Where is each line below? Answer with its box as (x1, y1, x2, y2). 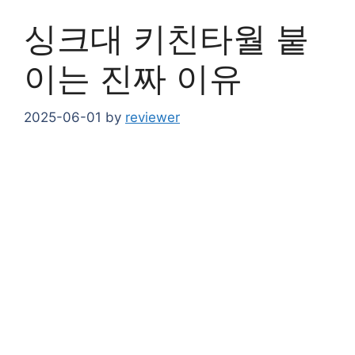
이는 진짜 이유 (24, 58, 242, 99)
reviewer (125, 109, 180, 125)
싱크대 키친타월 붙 (24, 18, 309, 59)
